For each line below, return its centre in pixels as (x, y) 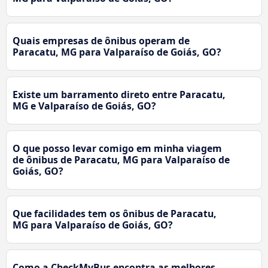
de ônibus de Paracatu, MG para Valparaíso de (121, 159)
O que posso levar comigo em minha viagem (117, 148)
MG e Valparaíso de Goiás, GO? (84, 106)
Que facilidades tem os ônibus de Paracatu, (115, 213)
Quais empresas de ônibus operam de (101, 40)
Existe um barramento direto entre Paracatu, (119, 94)
